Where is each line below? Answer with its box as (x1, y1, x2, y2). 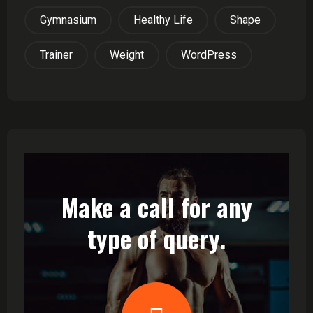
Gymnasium (40, 13, 96, 27)
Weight (110, 48, 144, 61)
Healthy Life (133, 13, 193, 27)
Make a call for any (61, 189, 252, 225)
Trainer (40, 48, 73, 61)
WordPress (181, 48, 237, 61)
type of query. (87, 220, 226, 256)
